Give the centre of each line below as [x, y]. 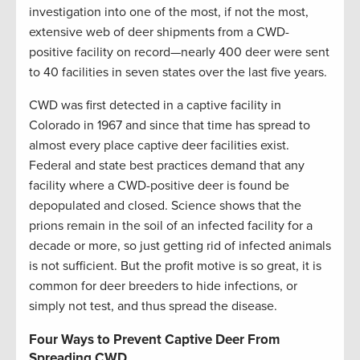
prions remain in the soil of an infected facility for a [171, 225]
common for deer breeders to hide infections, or [163, 286]
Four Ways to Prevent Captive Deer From [154, 339]
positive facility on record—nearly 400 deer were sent [179, 52]
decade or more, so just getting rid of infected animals [180, 245]
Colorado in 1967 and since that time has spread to [170, 125]
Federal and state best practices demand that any [167, 165]
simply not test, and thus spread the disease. [153, 306]
